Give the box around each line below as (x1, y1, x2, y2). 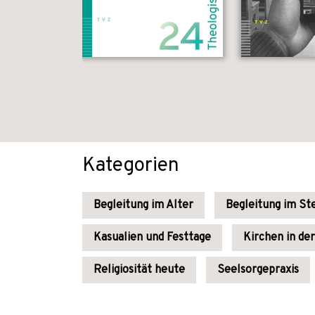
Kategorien (82, 153, 179, 179)
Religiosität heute (94, 263, 185, 277)
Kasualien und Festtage (94, 231, 211, 245)
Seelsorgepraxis (217, 263, 299, 277)
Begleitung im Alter (94, 198, 193, 212)
